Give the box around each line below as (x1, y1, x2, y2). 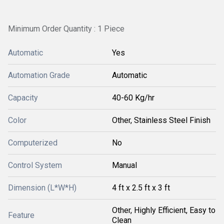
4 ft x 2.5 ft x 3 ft (112, 183, 170, 192)
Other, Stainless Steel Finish (112, 115, 210, 125)
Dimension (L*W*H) (8, 183, 76, 192)
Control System (8, 160, 62, 170)
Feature (8, 210, 34, 220)
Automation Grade (8, 70, 70, 80)
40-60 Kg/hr (112, 93, 154, 102)
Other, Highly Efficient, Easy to (112, 205, 215, 215)
